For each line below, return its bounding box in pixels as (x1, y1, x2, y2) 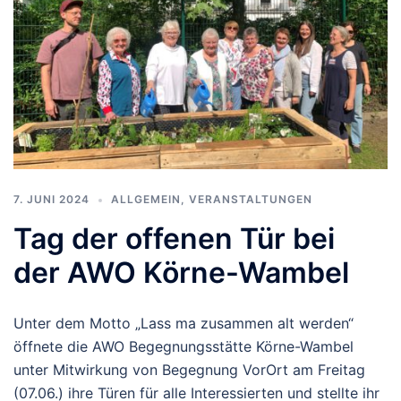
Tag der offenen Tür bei (13, 221, 335, 256)
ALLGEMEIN (111, 192, 181, 206)
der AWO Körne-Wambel (13, 255, 349, 290)
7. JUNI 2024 (13, 192, 90, 206)
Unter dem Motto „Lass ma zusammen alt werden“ (13, 314, 354, 332)
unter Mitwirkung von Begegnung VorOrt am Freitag (13, 361, 365, 379)
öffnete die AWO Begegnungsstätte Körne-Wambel (13, 337, 354, 355)
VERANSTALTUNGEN (189, 192, 312, 206)
